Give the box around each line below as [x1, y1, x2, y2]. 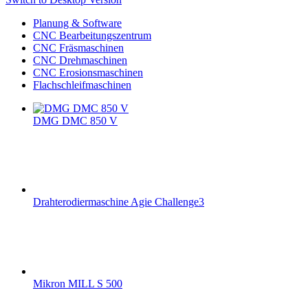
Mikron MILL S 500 [33, 278, 122, 290]
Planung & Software [33, 17, 122, 30]
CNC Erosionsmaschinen [33, 67, 143, 79]
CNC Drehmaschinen [33, 54, 127, 67]
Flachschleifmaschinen [33, 79, 131, 91]
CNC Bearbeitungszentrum [33, 30, 151, 42]
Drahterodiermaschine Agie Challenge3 [33, 196, 204, 208]
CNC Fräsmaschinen [33, 42, 124, 54]
